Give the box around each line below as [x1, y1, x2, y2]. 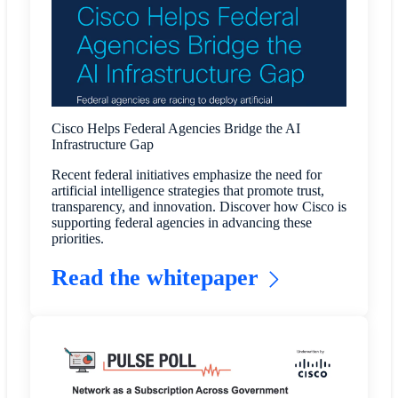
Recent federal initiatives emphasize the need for [51, 167, 322, 183]
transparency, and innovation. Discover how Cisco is [51, 199, 346, 215]
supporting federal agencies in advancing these [51, 215, 312, 231]
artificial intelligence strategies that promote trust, [51, 183, 324, 199]
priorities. [51, 231, 104, 247]
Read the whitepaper [51, 265, 259, 291]
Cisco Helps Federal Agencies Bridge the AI [51, 121, 300, 137]
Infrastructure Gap [51, 137, 154, 153]
